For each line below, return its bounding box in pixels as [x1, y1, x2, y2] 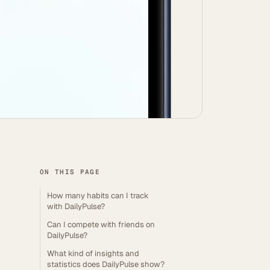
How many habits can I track [47, 190, 149, 201]
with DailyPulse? [47, 201, 105, 212]
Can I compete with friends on [47, 219, 155, 230]
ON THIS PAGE [40, 168, 100, 176]
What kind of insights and [47, 248, 139, 259]
